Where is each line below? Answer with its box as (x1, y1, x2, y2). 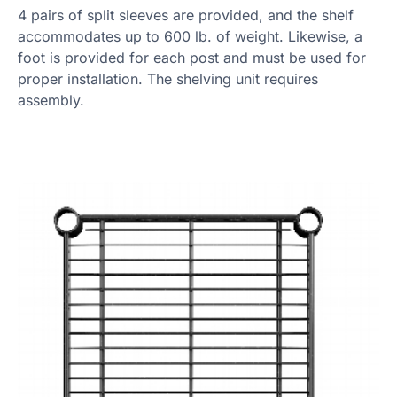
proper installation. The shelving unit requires (18, 70, 318, 89)
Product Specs (17, 183, 108, 200)
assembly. (18, 91, 84, 110)
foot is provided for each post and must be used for (18, 49, 366, 67)
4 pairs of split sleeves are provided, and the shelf (18, 6, 354, 25)
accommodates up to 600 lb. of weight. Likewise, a (18, 27, 362, 46)
